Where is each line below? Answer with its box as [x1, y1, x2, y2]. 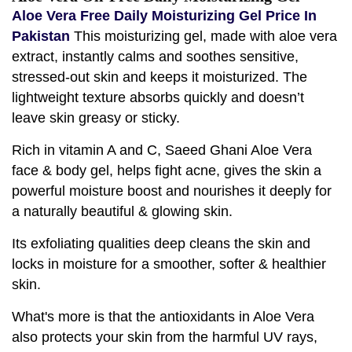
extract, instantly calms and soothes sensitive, [12, 48, 299, 64]
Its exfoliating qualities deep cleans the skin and [12, 235, 310, 251]
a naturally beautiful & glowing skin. [12, 203, 233, 219]
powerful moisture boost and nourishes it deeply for [12, 182, 332, 199]
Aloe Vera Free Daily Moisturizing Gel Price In [12, 7, 317, 24]
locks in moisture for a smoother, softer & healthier [12, 255, 326, 272]
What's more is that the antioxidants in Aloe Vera [12, 308, 314, 324]
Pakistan [12, 27, 70, 44]
